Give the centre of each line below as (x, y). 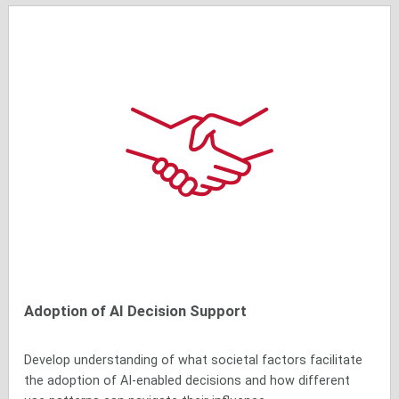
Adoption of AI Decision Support (136, 311)
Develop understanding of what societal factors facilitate (194, 360)
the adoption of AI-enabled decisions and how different (187, 380)
